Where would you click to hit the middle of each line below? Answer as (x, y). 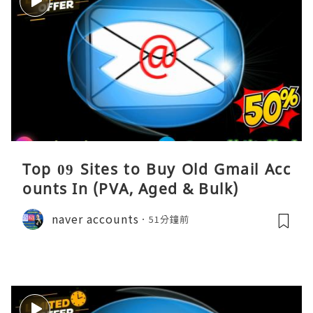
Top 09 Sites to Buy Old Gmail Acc (156, 169)
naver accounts (95, 219)
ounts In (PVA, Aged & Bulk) (131, 188)
